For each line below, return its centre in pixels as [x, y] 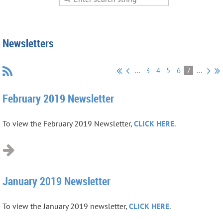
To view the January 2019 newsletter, [66, 206]
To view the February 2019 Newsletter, [68, 123]
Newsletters [28, 43]
